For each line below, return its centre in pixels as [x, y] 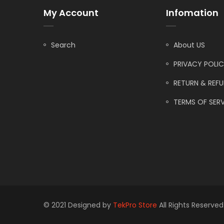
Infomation [192, 13]
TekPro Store [135, 205]
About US [189, 45]
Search [63, 45]
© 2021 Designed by [78, 205]
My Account [71, 13]
